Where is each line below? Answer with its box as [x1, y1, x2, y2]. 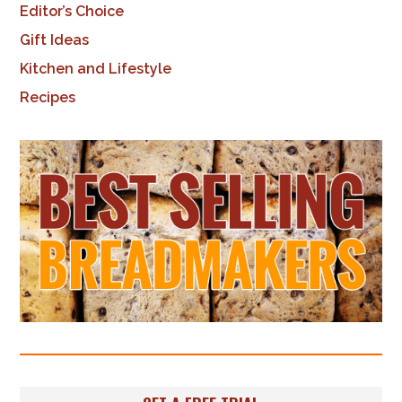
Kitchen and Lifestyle [20, 60, 172, 78]
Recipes [20, 89, 76, 107]
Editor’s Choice [20, 3, 125, 21]
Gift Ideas [20, 31, 90, 49]
